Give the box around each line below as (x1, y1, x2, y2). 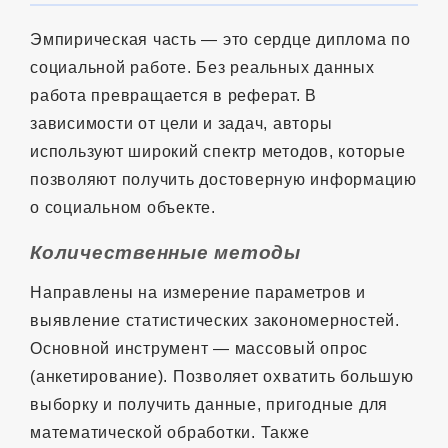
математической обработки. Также (30, 423, 310, 441)
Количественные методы (30, 241, 301, 263)
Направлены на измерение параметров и (30, 283, 366, 301)
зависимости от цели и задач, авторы (30, 114, 333, 132)
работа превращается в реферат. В (30, 86, 317, 104)
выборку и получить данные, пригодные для (30, 395, 388, 413)
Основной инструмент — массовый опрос (30, 339, 368, 357)
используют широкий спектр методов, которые (30, 142, 406, 160)
